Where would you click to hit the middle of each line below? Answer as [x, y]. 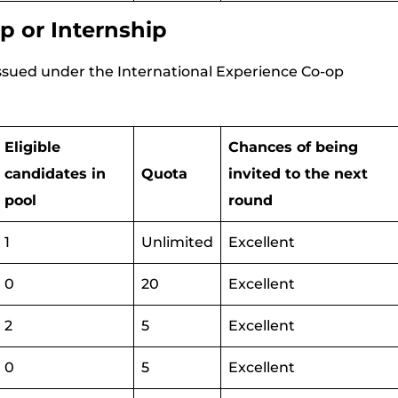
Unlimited [177, 242]
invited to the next [298, 174]
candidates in [55, 174]
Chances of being [293, 147]
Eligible [32, 147]
